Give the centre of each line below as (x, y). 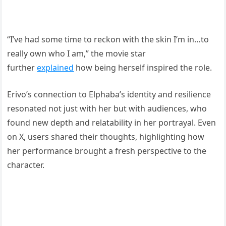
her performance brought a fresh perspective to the (107, 151)
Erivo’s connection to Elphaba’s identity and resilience (109, 94)
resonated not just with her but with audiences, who (107, 108)
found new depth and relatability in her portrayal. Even (112, 122)
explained (55, 67)
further (22, 67)
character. (26, 165)
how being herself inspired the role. (143, 67)
